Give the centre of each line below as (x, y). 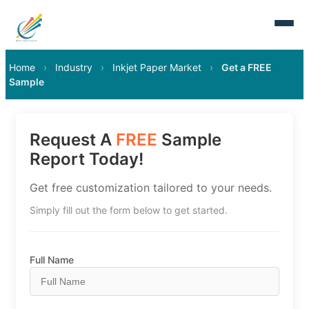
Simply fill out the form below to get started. (129, 210)
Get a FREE (247, 67)
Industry (74, 67)
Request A (73, 140)
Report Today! (87, 159)
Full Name (52, 260)
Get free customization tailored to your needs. (151, 188)
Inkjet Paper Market (157, 67)
